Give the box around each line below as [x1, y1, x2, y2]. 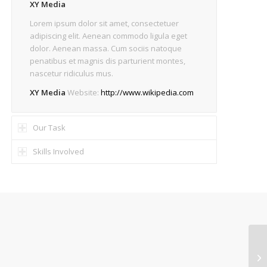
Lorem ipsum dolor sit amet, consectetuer [30, 18, 179, 29]
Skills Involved [33, 146, 85, 157]
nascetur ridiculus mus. [30, 68, 114, 79]
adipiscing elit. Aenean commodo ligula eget [30, 30, 188, 42]
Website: [66, 87, 101, 98]
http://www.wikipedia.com [101, 87, 194, 98]
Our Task [33, 122, 66, 133]
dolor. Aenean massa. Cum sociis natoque [30, 43, 182, 54]
